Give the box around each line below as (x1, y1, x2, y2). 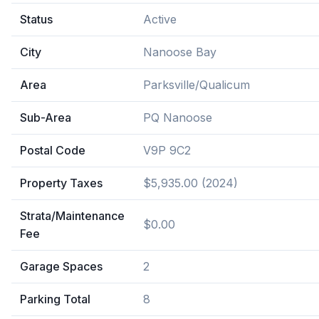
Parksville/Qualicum (143, 78, 250, 92)
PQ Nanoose (143, 110, 212, 125)
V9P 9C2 (143, 143, 191, 157)
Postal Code (20, 143, 85, 157)
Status (20, 12, 53, 26)
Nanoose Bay (143, 45, 216, 59)
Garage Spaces (20, 259, 103, 273)
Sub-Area (20, 110, 71, 125)
